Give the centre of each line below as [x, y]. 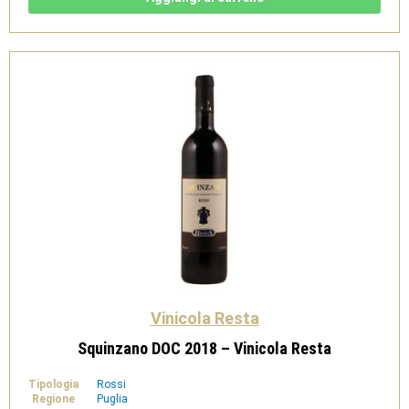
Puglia [112, 399]
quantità [79, 32]
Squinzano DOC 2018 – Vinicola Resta [204, 348]
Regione [53, 399]
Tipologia [53, 384]
